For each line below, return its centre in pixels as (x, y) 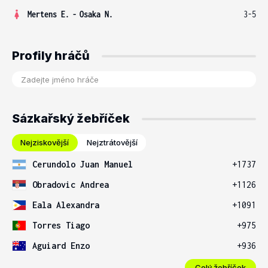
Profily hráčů (51, 56)
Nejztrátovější (112, 142)
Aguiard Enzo (61, 246)
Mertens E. (48, 14)
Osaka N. (96, 14)
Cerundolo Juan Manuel (83, 164)
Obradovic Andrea (71, 185)
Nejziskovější (45, 142)
